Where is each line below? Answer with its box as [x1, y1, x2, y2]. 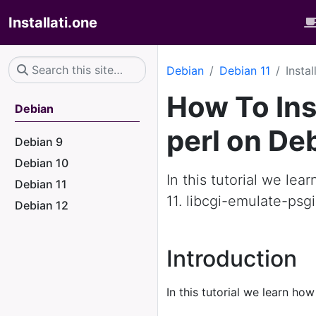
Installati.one [8, 14, 97, 31]
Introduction [166, 245, 297, 272]
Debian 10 [15, 156, 68, 170]
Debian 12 [15, 198, 68, 212]
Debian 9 [15, 135, 63, 149]
